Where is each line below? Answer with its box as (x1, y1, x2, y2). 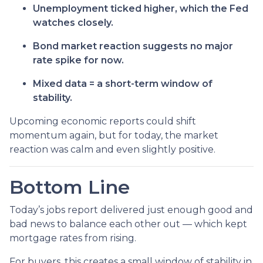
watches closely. (33, 16, 113, 28)
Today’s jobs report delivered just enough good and (9, 204, 253, 215)
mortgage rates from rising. (9, 232, 136, 244)
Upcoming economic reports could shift (9, 115, 196, 127)
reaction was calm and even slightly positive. (9, 143, 215, 155)
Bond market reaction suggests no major (33, 40, 233, 52)
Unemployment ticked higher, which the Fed (33, 2, 248, 14)
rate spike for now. (33, 54, 124, 66)
